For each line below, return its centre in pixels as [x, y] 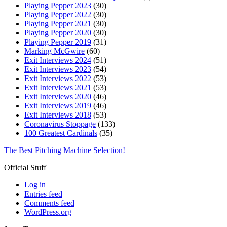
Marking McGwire [54, 51]
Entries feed [43, 194]
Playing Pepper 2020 [58, 32]
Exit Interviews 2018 [58, 115]
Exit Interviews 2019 [58, 105]
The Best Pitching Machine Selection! [65, 150]
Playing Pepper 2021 [58, 23]
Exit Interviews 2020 [58, 96]
